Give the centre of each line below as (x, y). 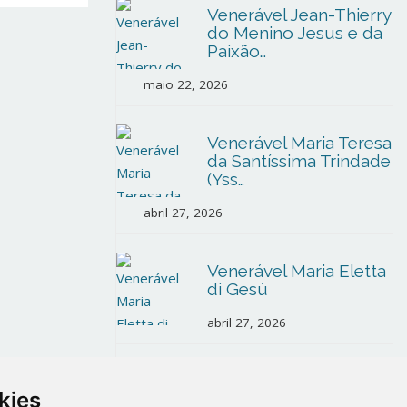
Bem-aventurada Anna (298, 381)
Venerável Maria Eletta (297, 271)
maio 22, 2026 (186, 84)
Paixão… (237, 51)
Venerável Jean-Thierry (299, 15)
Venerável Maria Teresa (299, 143)
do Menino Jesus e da (295, 33)
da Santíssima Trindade (299, 161)
